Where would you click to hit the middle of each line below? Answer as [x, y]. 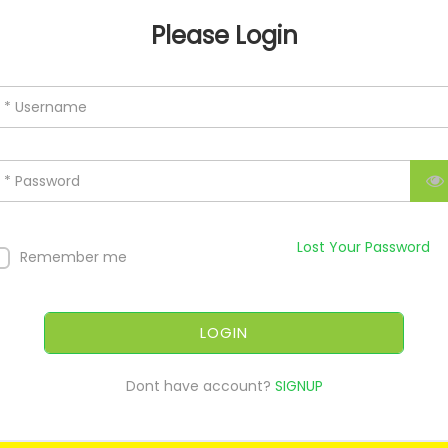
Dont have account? [200, 386]
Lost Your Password [363, 247]
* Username [45, 107]
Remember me [73, 257]
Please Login [224, 36]
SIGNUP [298, 386]
